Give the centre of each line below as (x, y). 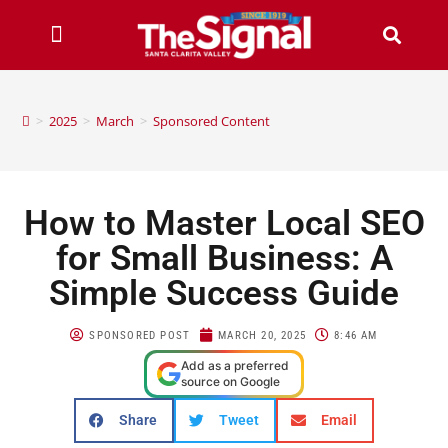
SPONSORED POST (140, 335)
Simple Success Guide (224, 293)
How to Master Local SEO (224, 223)
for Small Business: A (224, 258)
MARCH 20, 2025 (262, 335)
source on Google (230, 381)
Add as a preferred (235, 365)
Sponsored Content (212, 120)
